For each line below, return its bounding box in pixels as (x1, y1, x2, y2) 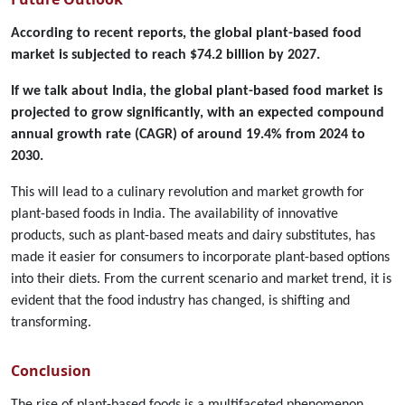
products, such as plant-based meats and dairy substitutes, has (11, 229, 375, 243)
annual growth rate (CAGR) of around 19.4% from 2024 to (11, 127, 365, 142)
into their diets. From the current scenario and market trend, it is (11, 272, 391, 287)
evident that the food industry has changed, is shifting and (11, 294, 350, 308)
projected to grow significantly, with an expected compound (11, 106, 384, 120)
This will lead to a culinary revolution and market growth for (11, 185, 364, 200)
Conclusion (11, 361, 91, 381)
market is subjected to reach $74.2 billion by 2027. (11, 48, 320, 62)
